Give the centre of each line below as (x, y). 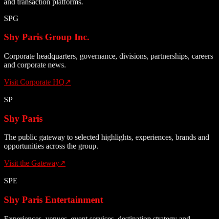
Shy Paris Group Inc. (47, 37)
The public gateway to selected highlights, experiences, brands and (107, 137)
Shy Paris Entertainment (54, 200)
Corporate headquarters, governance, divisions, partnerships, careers (109, 56)
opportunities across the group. (51, 146)
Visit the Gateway (32, 163)
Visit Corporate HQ (34, 82)
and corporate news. (35, 65)
